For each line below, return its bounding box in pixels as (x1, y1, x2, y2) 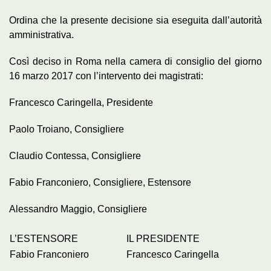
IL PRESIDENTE (126, 233, 200, 244)
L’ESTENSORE (10, 233, 78, 244)
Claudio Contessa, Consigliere (9, 150, 141, 161)
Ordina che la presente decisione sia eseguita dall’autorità (9, 15, 262, 25)
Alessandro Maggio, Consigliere (9, 203, 147, 214)
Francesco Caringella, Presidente (9, 97, 153, 108)
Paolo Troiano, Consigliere (9, 123, 124, 134)
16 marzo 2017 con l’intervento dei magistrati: (9, 70, 203, 81)
